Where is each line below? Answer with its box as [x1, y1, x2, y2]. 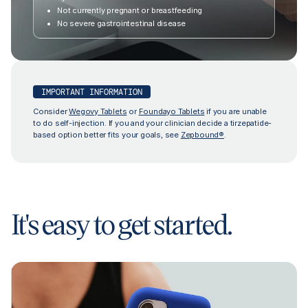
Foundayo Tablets [138, 107, 205, 116]
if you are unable [204, 107, 267, 116]
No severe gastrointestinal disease [57, 19, 186, 28]
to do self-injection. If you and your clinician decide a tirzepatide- [33, 118, 272, 128]
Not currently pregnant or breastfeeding [57, 5, 203, 15]
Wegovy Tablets [69, 107, 127, 116]
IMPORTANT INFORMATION [41, 87, 142, 97]
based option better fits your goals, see [33, 130, 181, 140]
